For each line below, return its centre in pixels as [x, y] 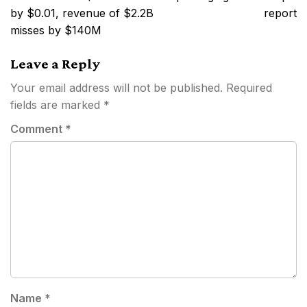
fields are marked [57, 105]
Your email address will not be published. [116, 87]
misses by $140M [56, 30]
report [280, 13]
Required [249, 87]
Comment [38, 128]
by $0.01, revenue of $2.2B [82, 13]
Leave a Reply [55, 63]
